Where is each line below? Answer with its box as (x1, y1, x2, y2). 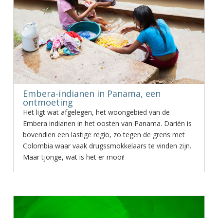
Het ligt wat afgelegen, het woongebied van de (22, 108, 170, 117)
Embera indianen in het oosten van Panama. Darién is (22, 119, 192, 128)
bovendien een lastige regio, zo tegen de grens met (22, 130, 185, 139)
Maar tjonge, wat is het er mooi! (22, 152, 125, 162)
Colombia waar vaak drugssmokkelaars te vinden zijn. (22, 141, 191, 150)
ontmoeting (22, 96, 73, 108)
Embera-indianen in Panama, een (22, 88, 161, 99)
